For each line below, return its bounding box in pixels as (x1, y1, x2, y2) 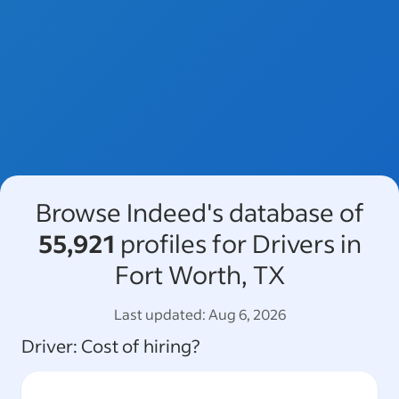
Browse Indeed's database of (35, 195, 364, 228)
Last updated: (113, 304, 206, 323)
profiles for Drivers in (114, 226, 362, 259)
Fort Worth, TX (114, 257, 285, 290)
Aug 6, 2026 (208, 304, 286, 323)
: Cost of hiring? (73, 333, 199, 357)
